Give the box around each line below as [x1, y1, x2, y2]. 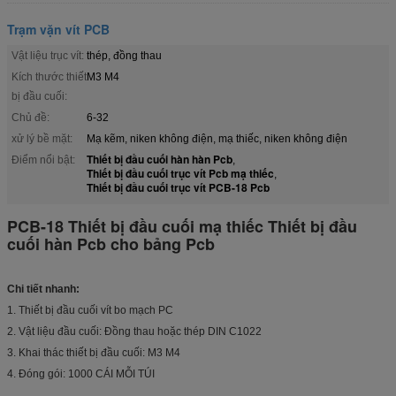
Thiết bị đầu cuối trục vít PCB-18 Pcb [87, 179, 270, 195]
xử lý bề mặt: [11, 132, 72, 145]
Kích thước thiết [11, 70, 87, 83]
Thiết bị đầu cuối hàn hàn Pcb [87, 150, 232, 167]
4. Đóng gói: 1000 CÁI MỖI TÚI [7, 367, 155, 380]
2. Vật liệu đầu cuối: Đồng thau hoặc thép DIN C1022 [7, 324, 262, 338]
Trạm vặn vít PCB [7, 19, 110, 38]
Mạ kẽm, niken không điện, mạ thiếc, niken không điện [87, 132, 347, 145]
